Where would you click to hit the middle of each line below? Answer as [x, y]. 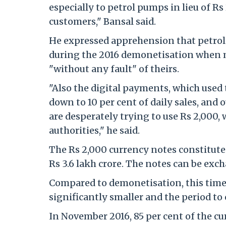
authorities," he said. [94, 131]
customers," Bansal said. [102, 22]
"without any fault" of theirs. [114, 69]
